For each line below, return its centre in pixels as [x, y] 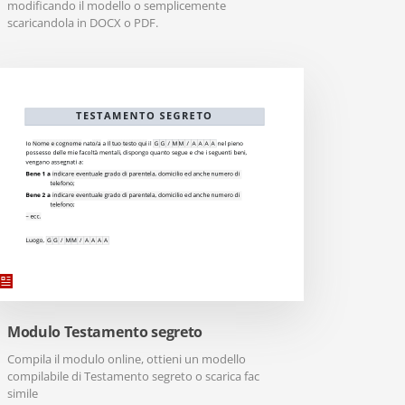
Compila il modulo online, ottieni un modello [127, 359]
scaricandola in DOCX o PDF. [83, 23]
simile [23, 393]
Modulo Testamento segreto [105, 332]
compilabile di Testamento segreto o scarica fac [133, 376]
